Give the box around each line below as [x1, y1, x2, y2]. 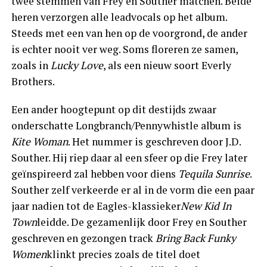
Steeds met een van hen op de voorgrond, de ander [11, 26, 247, 40]
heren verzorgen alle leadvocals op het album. [11, 10, 227, 24]
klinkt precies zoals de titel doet [46, 247, 200, 261]
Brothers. [11, 74, 55, 88]
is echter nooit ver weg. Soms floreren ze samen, [11, 42, 238, 56]
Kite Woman [11, 134, 68, 148]
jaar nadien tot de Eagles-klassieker [11, 198, 181, 213]
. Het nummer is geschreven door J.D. [67, 134, 241, 148]
